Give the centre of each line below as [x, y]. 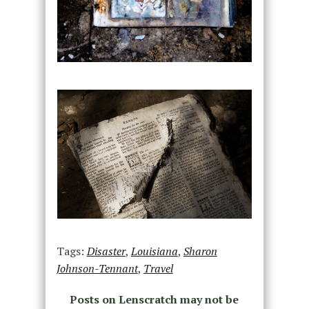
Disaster [106, 251]
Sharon [200, 251]
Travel [158, 269]
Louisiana [154, 251]
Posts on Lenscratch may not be [154, 300]
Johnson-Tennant [97, 269]
